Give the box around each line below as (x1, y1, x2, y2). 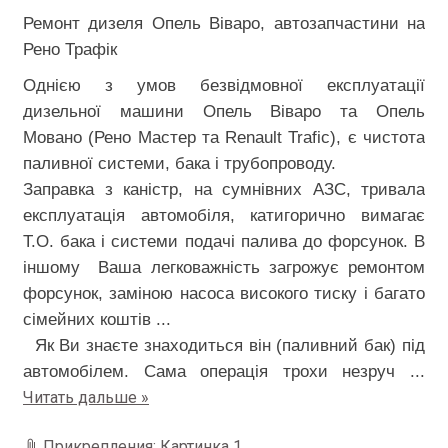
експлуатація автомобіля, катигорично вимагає (23, 205, 425, 225)
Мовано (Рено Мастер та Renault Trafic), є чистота (23, 127, 425, 147)
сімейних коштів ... (23, 309, 171, 329)
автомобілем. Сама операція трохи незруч (23, 361, 410, 381)
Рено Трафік (23, 39, 117, 59)
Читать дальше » (23, 388, 149, 407)
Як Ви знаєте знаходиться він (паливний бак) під (23, 335, 425, 355)
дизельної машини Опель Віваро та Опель (23, 101, 425, 121)
